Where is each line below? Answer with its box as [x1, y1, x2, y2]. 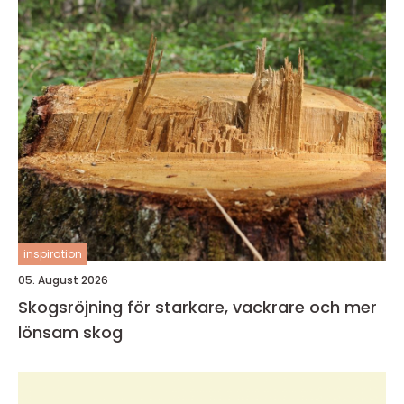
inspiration [23, 246, 82, 262]
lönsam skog [18, 321, 123, 344]
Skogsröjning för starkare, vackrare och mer [18, 296, 377, 318]
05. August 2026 [18, 272, 108, 288]
